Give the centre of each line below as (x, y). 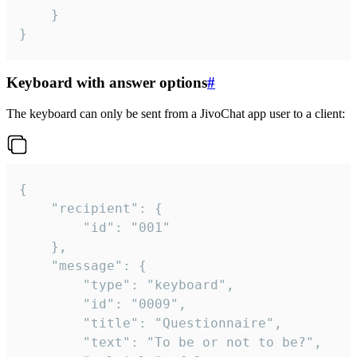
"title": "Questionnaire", (51, 324)
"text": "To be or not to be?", (51, 343)
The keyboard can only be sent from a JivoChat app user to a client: (176, 114)
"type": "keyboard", (51, 285)
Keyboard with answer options (107, 83)
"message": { (35, 266)
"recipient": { (35, 209)
